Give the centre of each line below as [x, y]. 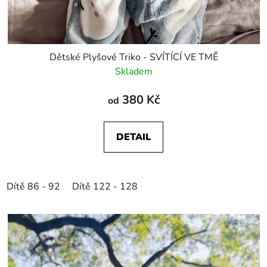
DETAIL [133, 137]
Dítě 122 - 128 [105, 186]
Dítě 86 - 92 [33, 186]
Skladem [133, 71]
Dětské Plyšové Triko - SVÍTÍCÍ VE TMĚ [133, 57]
